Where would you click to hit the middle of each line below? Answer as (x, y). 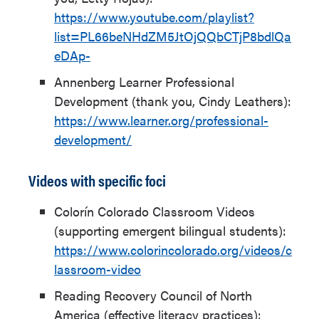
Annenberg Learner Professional (144, 82)
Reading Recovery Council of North (153, 295)
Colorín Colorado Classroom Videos (155, 211)
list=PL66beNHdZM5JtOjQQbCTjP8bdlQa (173, 36)
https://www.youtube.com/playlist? (154, 17)
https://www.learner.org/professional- (161, 120)
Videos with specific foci (97, 180)
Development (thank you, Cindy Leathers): (173, 101)
